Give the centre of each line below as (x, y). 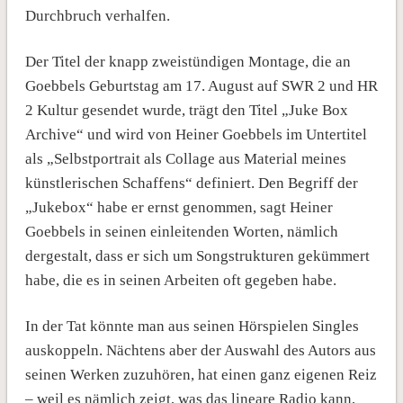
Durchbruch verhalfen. (97, 15)
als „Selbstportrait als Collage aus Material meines (185, 158)
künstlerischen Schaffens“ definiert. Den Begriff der (191, 183)
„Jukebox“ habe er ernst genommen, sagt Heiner (179, 207)
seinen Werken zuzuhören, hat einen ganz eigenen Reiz (201, 374)
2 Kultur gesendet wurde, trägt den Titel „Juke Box (186, 110)
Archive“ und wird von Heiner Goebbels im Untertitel (196, 134)
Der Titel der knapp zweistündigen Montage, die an (188, 61)
